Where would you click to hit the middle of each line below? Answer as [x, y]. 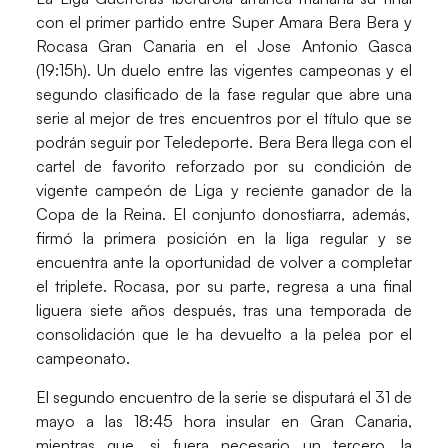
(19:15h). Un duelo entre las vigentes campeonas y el [224, 70]
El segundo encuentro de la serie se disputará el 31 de [224, 396]
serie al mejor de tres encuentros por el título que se [224, 118]
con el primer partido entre [133, 22]
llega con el [370, 142]
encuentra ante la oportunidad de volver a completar [224, 262]
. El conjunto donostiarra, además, [286, 214]
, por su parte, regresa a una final [289, 286]
